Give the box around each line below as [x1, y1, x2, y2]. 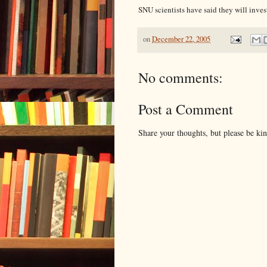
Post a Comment [138, 99, 233, 119]
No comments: [138, 67, 223, 87]
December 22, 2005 [152, 33, 210, 44]
